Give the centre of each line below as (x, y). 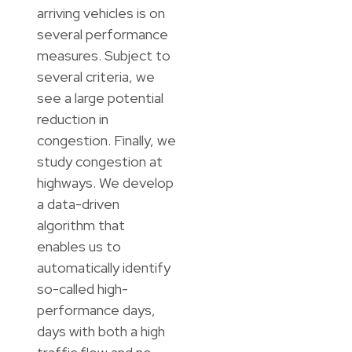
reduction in (72, 119)
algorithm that (81, 225)
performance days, (96, 310)
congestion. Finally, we (106, 141)
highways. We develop (105, 183)
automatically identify (103, 268)
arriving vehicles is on (101, 13)
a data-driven (78, 204)
